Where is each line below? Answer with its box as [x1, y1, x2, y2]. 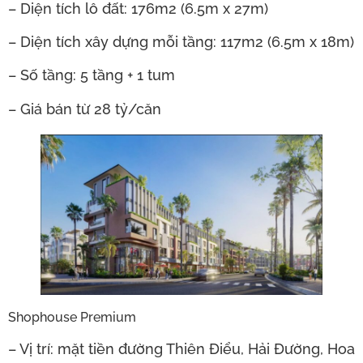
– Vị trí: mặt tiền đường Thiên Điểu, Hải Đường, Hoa [8, 340, 355, 358]
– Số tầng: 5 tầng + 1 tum [8, 66, 175, 84]
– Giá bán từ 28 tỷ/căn [8, 100, 161, 117]
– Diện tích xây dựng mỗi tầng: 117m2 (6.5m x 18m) [8, 33, 354, 51]
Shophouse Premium [8, 310, 136, 326]
